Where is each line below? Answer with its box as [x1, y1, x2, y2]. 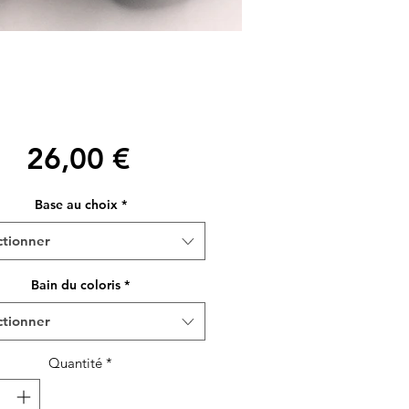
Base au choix [34, 196, 118, 214]
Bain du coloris [31, 277, 121, 294]
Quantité [48, 354, 103, 372]
